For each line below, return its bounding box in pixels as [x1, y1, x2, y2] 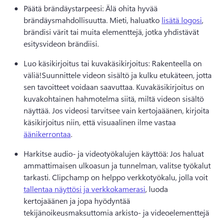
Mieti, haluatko [110, 15, 162, 25]
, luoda [145, 184, 168, 194]
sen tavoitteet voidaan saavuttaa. [24, 82, 136, 92]
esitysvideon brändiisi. [24, 38, 101, 49]
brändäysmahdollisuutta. [24, 15, 110, 25]
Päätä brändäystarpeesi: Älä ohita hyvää [24, 3, 158, 13]
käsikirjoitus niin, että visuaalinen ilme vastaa [24, 117, 178, 127]
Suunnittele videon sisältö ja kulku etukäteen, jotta [42, 70, 212, 80]
